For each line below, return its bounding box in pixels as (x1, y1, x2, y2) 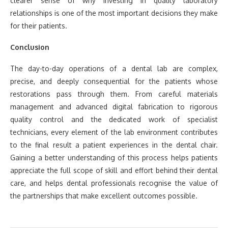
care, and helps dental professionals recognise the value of (10, 179, 218, 188)
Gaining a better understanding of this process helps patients (10, 153, 218, 162)
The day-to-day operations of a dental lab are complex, (10, 64, 218, 73)
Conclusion (10, 43, 49, 52)
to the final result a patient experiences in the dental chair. (10, 140, 218, 150)
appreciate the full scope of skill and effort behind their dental (10, 166, 218, 175)
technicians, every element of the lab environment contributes (10, 128, 218, 137)
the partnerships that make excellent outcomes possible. (10, 191, 197, 201)
